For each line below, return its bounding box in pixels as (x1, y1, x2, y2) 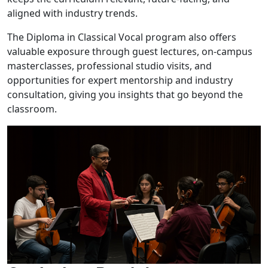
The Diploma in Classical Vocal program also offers (7, 30, 236, 44)
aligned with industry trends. (7, 6, 138, 20)
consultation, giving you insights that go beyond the (7, 87, 243, 101)
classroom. (7, 102, 57, 115)
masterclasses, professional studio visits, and (7, 59, 212, 72)
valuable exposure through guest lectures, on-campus (7, 44, 252, 58)
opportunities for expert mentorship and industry (7, 73, 233, 87)
